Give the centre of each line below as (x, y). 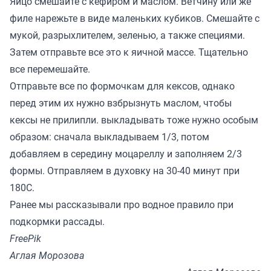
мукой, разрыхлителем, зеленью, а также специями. (127, 35)
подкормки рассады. (58, 221)
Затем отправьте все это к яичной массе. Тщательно (129, 52)
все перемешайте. (50, 69)
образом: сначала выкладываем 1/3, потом (109, 136)
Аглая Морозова (47, 255)
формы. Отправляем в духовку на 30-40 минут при (125, 170)
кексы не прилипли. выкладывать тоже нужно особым (134, 119)
